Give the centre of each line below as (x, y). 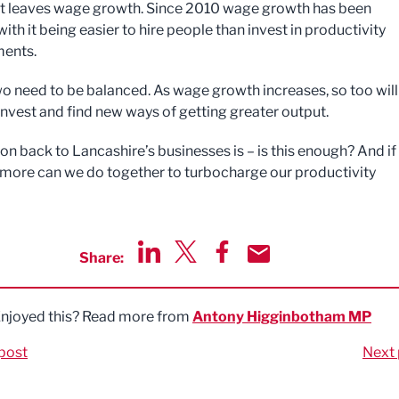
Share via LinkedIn (198, 272)
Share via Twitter (229, 272)
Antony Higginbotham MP (282, 317)
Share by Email (295, 272)
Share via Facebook (275, 272)
